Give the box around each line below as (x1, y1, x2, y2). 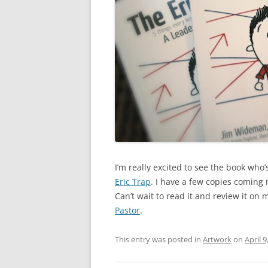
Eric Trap (115, 176, 151, 187)
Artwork (203, 234, 232, 245)
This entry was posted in (115, 234, 203, 245)
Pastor (115, 205, 140, 216)
